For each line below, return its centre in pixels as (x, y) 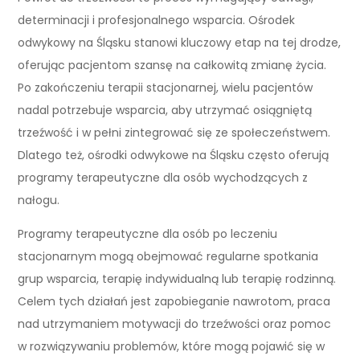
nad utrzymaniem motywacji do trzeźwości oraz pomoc (175, 323)
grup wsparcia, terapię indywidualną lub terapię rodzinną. (177, 278)
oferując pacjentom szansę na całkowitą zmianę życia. (172, 65)
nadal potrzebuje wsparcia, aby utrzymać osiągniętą (165, 110)
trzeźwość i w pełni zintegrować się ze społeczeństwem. (174, 132)
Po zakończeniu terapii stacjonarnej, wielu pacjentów (166, 87)
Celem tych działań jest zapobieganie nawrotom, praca (174, 301)
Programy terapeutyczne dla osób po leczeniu (148, 233)
